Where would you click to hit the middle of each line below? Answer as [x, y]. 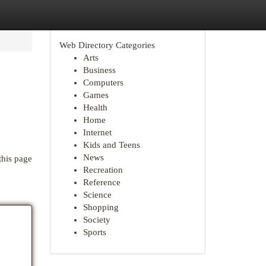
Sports [94, 232]
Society [96, 220]
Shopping [101, 207]
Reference [102, 182]
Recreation [103, 170]
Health [95, 107]
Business [99, 70]
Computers [103, 83]
